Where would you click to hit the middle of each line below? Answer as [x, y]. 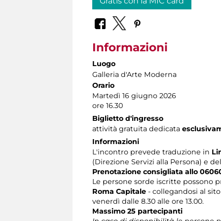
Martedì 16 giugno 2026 [134, 95]
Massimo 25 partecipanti [138, 211]
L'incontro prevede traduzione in [152, 152]
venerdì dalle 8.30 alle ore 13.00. [148, 201]
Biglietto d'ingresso [128, 118]
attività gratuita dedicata [137, 129]
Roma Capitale [119, 191]
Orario [103, 85]
